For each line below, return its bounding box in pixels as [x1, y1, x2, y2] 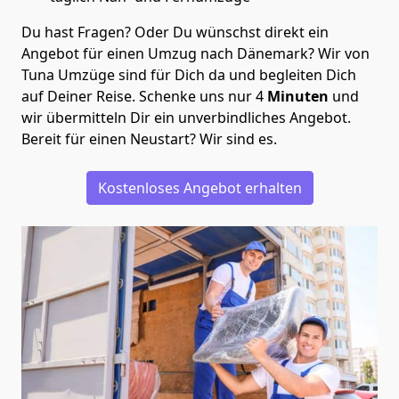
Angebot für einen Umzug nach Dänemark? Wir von [21, 43, 370, 63]
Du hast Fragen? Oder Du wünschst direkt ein [21, 21, 329, 42]
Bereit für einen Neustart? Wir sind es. [21, 128, 277, 149]
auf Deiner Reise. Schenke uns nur [21, 85, 256, 106]
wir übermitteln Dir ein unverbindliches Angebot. [21, 107, 351, 127]
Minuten [264, 85, 329, 106]
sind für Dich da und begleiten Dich [115, 64, 356, 85]
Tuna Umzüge [21, 64, 115, 85]
